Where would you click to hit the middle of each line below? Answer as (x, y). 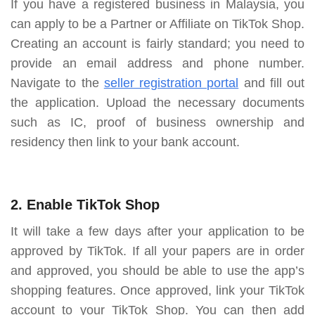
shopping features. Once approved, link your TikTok (157, 290)
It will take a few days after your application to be (157, 231)
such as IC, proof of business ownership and (157, 122)
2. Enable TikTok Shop (85, 204)
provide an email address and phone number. (157, 63)
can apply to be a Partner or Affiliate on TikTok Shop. (157, 24)
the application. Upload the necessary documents (157, 102)
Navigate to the (55, 83)
